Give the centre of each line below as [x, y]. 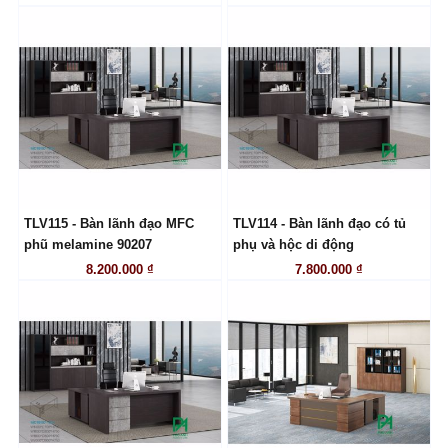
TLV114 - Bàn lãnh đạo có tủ [319, 224]
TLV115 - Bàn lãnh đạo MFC [108, 224]
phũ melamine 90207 [87, 245]
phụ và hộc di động [293, 245]
